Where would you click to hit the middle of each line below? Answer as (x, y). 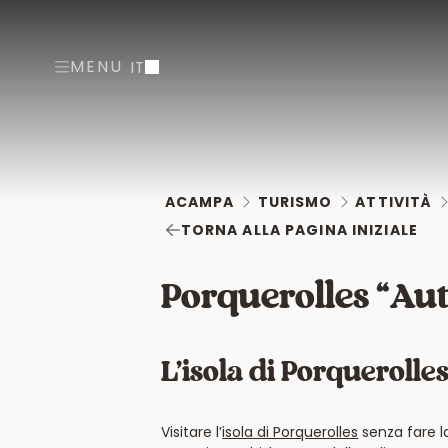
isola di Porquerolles (290, 432)
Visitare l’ (192, 432)
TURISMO (295, 201)
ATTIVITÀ (394, 201)
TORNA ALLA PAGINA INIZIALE (299, 229)
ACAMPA (199, 201)
